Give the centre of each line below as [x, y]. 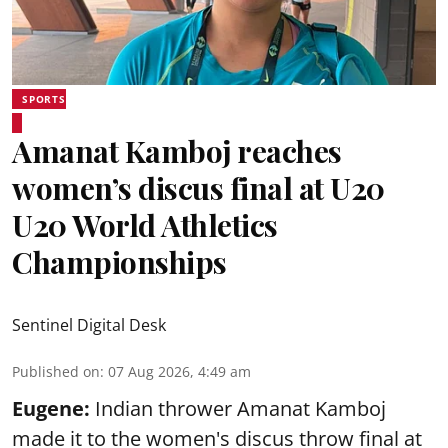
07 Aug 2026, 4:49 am [179, 371]
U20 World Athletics [145, 225]
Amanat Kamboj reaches [177, 151]
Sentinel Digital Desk [89, 325]
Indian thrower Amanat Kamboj [238, 408]
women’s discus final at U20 [198, 188]
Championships [119, 262]
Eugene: [51, 408]
